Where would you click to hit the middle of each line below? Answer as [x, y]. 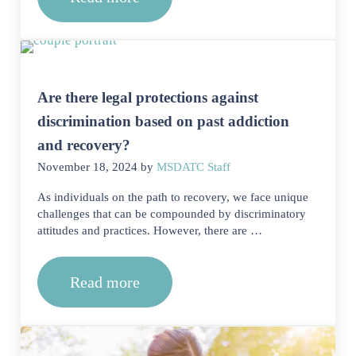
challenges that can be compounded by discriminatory [172, 214]
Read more [105, 282]
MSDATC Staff [194, 167]
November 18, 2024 [88, 167]
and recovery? [84, 145]
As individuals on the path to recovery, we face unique [173, 197]
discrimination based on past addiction [164, 122]
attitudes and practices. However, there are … [150, 231]
